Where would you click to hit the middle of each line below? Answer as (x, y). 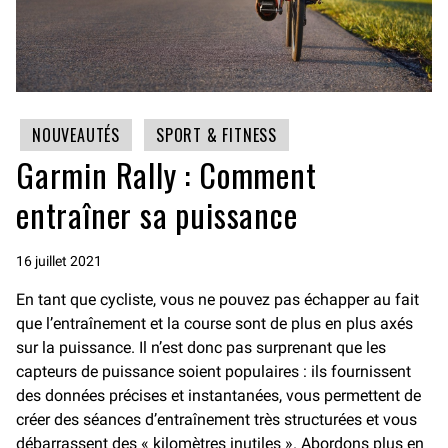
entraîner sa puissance (157, 215)
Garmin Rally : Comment (166, 175)
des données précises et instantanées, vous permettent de (218, 396)
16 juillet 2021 (59, 261)
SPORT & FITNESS (216, 135)
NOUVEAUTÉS (76, 135)
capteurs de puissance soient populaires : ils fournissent (213, 372)
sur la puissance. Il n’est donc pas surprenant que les (201, 348)
